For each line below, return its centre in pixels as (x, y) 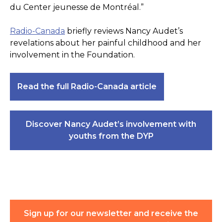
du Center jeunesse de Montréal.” (78, 7)
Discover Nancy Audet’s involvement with (111, 124)
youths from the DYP (111, 136)
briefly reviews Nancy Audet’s (124, 31)
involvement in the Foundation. (72, 55)
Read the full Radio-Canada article (87, 87)
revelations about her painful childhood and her (106, 43)
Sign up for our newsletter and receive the (111, 214)
